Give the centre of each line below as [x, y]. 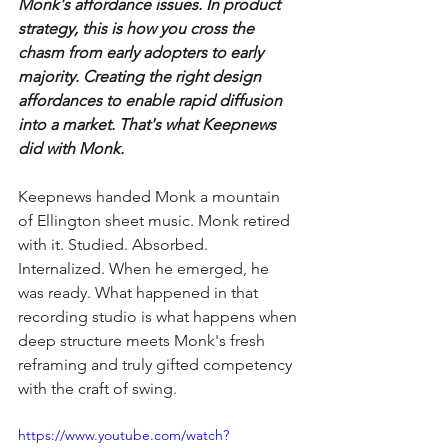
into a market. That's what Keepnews [149, 124]
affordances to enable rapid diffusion [152, 100]
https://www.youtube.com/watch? [123, 434]
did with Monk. [73, 148]
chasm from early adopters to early [142, 52]
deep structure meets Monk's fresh [143, 340]
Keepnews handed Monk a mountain [151, 196]
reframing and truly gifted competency [157, 364]
